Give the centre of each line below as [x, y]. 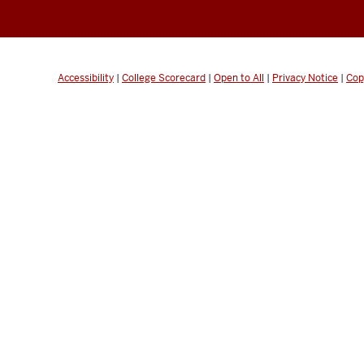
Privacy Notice [305, 78]
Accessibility [86, 78]
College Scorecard [164, 78]
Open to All [239, 78]
